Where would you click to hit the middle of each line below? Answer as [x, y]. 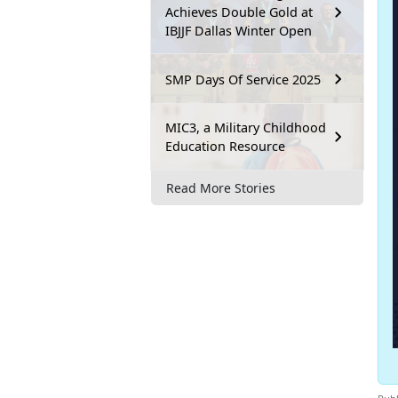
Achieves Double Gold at [239, 12]
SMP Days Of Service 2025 [243, 79]
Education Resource [225, 147]
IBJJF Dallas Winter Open [239, 31]
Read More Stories [221, 187]
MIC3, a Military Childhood [246, 128]
